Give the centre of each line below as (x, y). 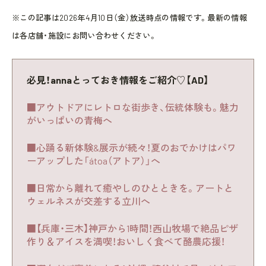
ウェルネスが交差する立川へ (88, 201)
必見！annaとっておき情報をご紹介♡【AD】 (118, 80)
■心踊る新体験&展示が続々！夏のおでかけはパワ (132, 147)
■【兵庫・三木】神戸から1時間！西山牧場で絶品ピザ (132, 228)
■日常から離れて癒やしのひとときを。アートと (130, 188)
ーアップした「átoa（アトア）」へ (94, 160)
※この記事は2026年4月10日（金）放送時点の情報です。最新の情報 (129, 18)
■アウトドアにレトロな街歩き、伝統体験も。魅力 (133, 107)
